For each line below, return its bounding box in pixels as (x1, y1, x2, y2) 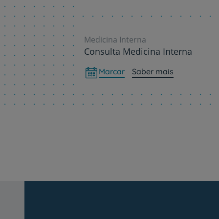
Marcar (99, 66, 125, 76)
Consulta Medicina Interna (84, 45, 192, 57)
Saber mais (132, 66, 174, 76)
